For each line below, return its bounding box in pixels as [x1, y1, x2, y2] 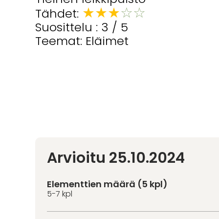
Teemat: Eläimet [35, 32, 129, 49]
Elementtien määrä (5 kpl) [47, 178, 168, 191]
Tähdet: [35, 5, 82, 22]
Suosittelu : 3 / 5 [35, 19, 128, 35]
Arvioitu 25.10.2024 [47, 147, 185, 168]
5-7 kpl [47, 188, 72, 200]
